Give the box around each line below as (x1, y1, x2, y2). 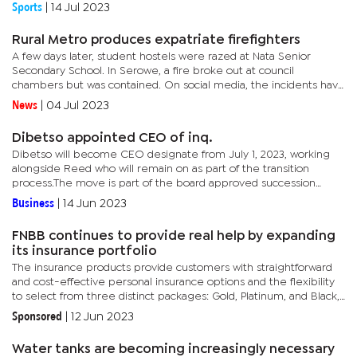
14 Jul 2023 (51, 2, 110, 14)
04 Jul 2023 (46, 100, 109, 112)
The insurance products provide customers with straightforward (12, 263, 332, 273)
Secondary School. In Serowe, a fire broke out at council (12, 66, 294, 76)
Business (12, 194, 54, 213)
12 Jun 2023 (71, 312, 134, 323)
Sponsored (12, 308, 62, 326)
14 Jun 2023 (63, 198, 127, 210)
